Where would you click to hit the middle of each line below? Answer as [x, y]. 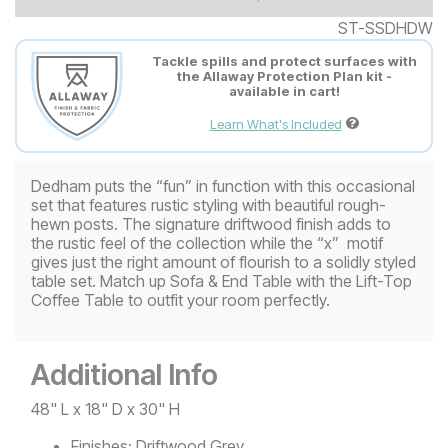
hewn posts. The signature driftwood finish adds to [211, 223]
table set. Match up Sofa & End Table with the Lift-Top [221, 280]
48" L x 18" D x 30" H [105, 408]
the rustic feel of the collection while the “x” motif [207, 242]
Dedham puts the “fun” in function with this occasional [223, 185]
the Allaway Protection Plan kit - [284, 76]
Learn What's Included [275, 124]
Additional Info [124, 374]
